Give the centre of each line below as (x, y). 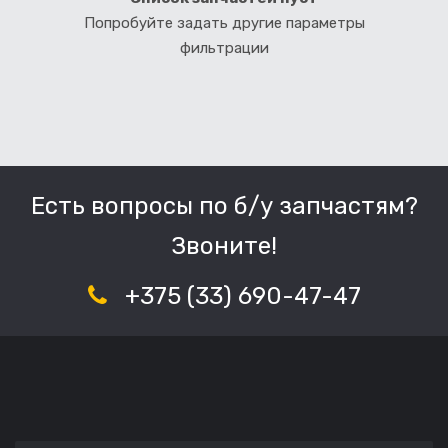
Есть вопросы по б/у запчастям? (224, 205)
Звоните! (224, 245)
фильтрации (224, 47)
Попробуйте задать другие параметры (224, 22)
